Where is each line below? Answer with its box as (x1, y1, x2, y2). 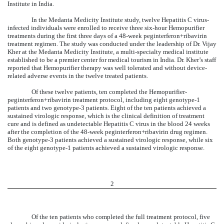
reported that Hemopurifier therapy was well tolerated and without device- (7, 64, 207, 72)
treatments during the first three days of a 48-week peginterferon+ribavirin (7, 32, 207, 40)
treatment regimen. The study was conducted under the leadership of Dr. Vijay (7, 40, 216, 48)
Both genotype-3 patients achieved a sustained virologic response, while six (7, 136, 213, 144)
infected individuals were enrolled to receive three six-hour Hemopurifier (7, 24, 204, 32)
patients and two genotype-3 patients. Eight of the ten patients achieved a (7, 104, 206, 112)
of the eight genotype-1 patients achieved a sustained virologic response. (7, 144, 204, 152)
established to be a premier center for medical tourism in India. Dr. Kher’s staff (7, 56, 216, 64)
